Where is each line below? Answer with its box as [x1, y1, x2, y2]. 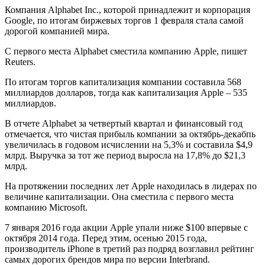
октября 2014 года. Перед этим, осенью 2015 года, [5, 233, 207, 244]
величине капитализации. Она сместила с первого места [5, 192, 234, 202]
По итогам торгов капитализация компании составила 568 [5, 77, 241, 88]
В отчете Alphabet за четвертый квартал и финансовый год [5, 118, 243, 129]
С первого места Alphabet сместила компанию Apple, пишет [5, 46, 247, 57]
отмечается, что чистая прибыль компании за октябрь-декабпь [5, 129, 256, 140]
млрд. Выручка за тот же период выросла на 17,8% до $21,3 [5, 150, 245, 161]
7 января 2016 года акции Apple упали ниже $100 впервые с [5, 222, 248, 233]
